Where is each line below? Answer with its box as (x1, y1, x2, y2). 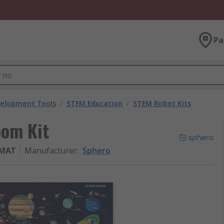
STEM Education (66, 98, 122, 108)
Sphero (82, 145, 110, 156)
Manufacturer (24, 145, 77, 156)
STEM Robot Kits (133, 98, 191, 108)
